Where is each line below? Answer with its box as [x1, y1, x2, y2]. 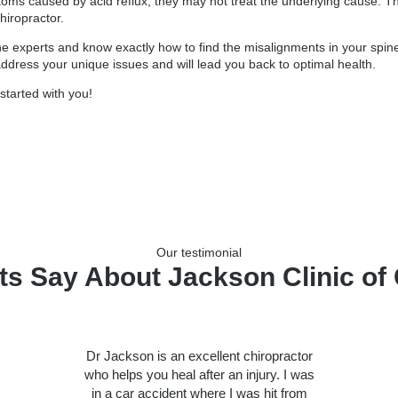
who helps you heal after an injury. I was [84, 366, 314, 382]
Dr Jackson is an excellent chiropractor [85, 347, 313, 363]
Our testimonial [156, 244, 242, 259]
